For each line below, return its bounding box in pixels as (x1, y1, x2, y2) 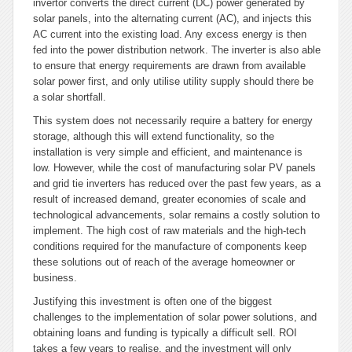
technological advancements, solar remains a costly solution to (33, 209, 320, 221)
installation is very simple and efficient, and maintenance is (33, 146, 302, 158)
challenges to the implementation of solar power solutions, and (33, 311, 317, 323)
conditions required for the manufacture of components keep (33, 240, 306, 252)
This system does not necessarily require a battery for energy (33, 115, 313, 126)
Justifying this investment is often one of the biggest (33, 295, 272, 307)
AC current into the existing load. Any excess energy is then (33, 28, 306, 40)
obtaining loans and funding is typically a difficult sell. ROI (33, 327, 297, 339)
